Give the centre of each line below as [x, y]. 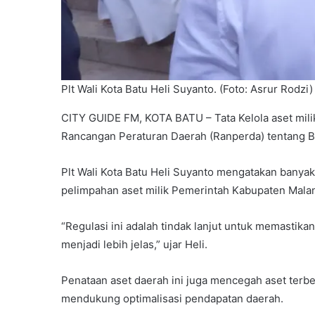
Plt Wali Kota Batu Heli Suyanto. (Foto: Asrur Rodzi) [187, 89]
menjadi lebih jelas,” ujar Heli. [134, 245]
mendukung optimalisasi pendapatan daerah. [172, 299]
